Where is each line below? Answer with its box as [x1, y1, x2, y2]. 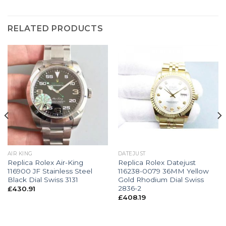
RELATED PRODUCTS [8, 24, 103, 34]
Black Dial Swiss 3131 [7, 175, 78, 184]
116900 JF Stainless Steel [7, 166, 92, 175]
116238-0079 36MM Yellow [118, 166, 209, 175]
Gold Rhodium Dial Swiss [118, 175, 204, 184]
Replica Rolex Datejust [118, 158, 196, 166]
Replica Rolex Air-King [7, 158, 83, 166]
